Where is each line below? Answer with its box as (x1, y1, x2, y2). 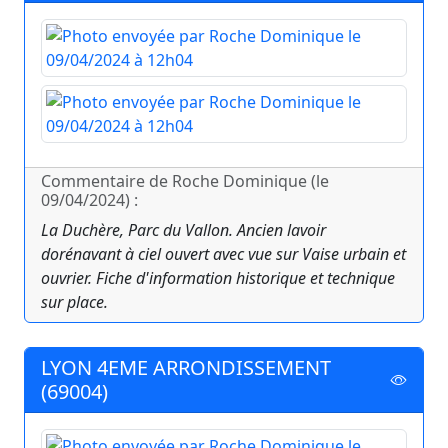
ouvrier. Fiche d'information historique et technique (41, 267, 395, 290)
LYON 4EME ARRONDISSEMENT (41, 354, 331, 382)
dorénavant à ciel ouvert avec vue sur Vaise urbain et (41, 243, 406, 266)
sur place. (41, 291, 108, 314)
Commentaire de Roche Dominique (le (41, 170, 329, 193)
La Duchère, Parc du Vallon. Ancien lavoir (41, 219, 326, 242)
